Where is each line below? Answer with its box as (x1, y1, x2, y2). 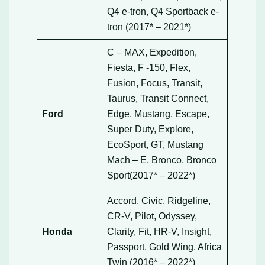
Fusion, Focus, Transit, (107, 77, 203, 88)
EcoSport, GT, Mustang (107, 138, 204, 150)
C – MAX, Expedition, (107, 46, 198, 57)
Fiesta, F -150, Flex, (107, 62, 191, 73)
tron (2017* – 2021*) (107, 21, 192, 32)
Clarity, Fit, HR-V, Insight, (107, 225, 212, 237)
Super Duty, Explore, (107, 123, 194, 134)
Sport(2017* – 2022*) (107, 169, 196, 180)
